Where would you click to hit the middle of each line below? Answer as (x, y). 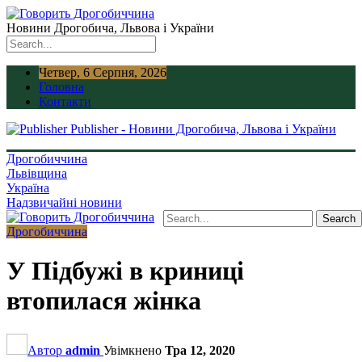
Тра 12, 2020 (200, 350)
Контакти (65, 101)
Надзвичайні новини (64, 202)
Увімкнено (134, 350)
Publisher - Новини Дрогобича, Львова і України (203, 129)
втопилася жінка (104, 301)
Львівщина (37, 173)
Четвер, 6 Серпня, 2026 (103, 72)
